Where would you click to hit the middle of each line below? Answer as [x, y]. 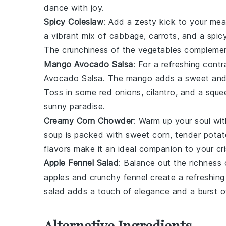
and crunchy [96, 177]
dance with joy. [74, 8]
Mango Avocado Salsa [89, 64]
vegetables [160, 50]
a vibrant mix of [77, 36]
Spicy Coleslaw [74, 22]
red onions [120, 92]
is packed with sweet [107, 135]
